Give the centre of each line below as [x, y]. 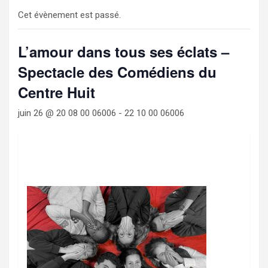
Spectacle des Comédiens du [117, 72]
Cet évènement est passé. [69, 15]
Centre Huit [57, 92]
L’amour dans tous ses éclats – [124, 52]
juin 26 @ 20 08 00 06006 [67, 113]
